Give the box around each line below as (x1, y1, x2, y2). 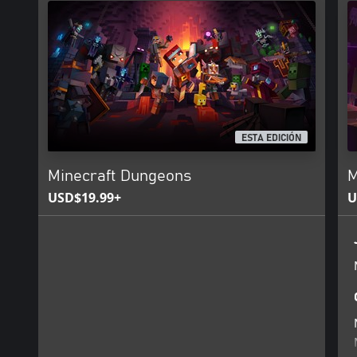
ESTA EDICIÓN (241, 133, 302, 143)
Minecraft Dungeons (48, 168, 191, 184)
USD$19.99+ (48, 189, 121, 206)
